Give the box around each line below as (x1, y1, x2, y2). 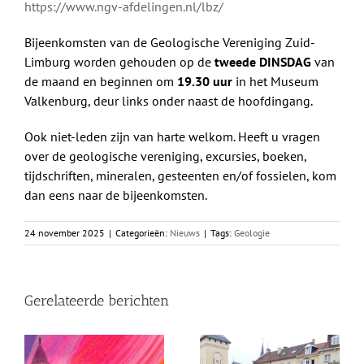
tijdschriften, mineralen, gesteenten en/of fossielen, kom (24, 167, 336, 184)
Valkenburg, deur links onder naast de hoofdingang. (24, 93, 313, 110)
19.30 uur (177, 73, 232, 90)
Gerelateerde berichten (24, 292, 169, 310)
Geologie (234, 227, 270, 240)
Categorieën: (115, 227, 170, 240)
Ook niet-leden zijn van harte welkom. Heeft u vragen (24, 128, 320, 145)
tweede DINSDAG (214, 54, 311, 71)
